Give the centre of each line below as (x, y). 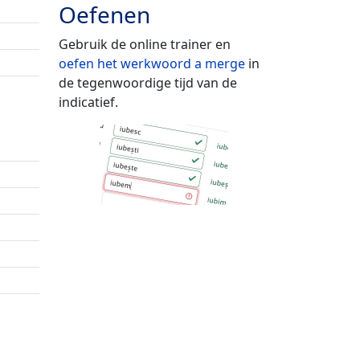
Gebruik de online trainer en (145, 44)
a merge (220, 63)
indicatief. (88, 102)
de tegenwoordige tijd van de (148, 82)
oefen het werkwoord (127, 63)
